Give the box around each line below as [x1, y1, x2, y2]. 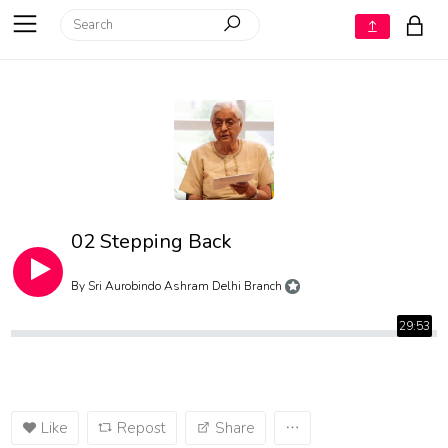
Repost [117, 418, 167, 438]
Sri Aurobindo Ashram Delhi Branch [88, 278, 283, 294]
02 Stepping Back [71, 228, 233, 255]
